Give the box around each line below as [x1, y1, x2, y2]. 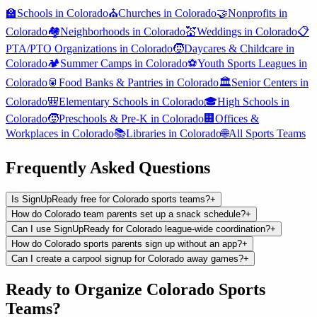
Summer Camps [60, 57, 132, 70]
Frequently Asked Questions [6, 158, 210, 178]
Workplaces [6, 127, 58, 140]
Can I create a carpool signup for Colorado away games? [11, 253, 243, 265]
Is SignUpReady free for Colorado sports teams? [11, 194, 210, 205]
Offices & [215, 113, 259, 125]
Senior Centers [231, 76, 297, 89]
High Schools [217, 96, 278, 108]
